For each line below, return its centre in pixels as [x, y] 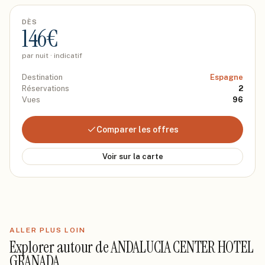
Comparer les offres [137, 130]
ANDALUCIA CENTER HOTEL [182, 247]
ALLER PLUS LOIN [48, 230]
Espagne [227, 77]
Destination [42, 77]
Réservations [46, 88]
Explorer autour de [60, 247]
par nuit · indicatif [52, 56]
